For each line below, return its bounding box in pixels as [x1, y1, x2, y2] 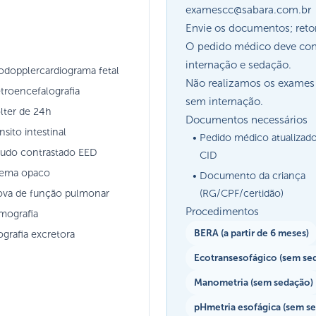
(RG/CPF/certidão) [200, 186, 284, 200]
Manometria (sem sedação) [194, 276, 313, 288]
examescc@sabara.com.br [186, 3, 311, 16]
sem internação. [186, 95, 263, 108]
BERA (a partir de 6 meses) [194, 226, 309, 239]
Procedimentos [186, 205, 259, 218]
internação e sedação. [186, 58, 294, 71]
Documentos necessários [186, 113, 308, 126]
